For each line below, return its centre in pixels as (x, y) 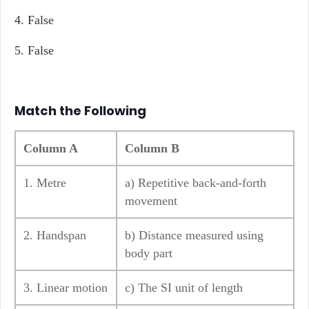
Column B (152, 148)
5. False (34, 50)
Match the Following (80, 111)
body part (149, 253)
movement (151, 201)
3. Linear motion (66, 288)
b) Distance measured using (194, 235)
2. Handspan (55, 235)
